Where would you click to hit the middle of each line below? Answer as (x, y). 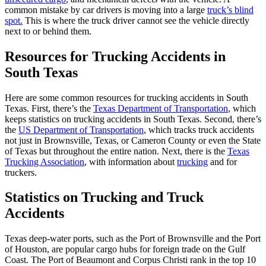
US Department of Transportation (81, 129)
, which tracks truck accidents (199, 129)
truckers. (21, 172)
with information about (133, 161)
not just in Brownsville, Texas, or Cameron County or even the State (133, 140)
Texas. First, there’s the (49, 108)
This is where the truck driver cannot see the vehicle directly (136, 20)
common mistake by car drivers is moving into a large (106, 9)
